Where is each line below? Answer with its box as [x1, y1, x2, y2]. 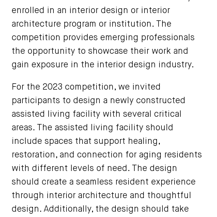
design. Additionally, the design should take [12, 205, 189, 214]
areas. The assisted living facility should [12, 124, 173, 132]
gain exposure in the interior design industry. [12, 61, 194, 69]
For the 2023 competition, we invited [12, 83, 161, 92]
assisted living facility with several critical [12, 110, 182, 119]
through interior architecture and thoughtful [12, 191, 191, 200]
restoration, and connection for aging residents [12, 151, 202, 159]
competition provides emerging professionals [12, 33, 195, 42]
